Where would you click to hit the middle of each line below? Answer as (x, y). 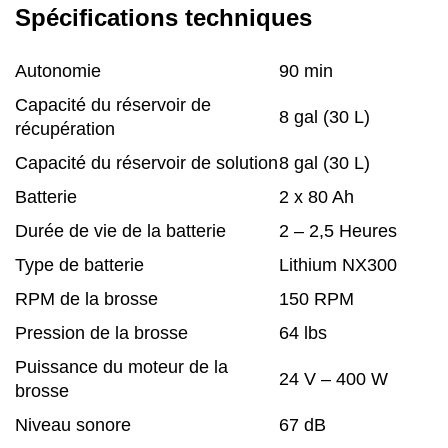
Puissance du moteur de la (121, 367)
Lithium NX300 (338, 265)
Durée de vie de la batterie (120, 231)
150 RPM (316, 299)
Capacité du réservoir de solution (146, 163)
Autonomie (58, 71)
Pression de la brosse (101, 333)
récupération (65, 129)
